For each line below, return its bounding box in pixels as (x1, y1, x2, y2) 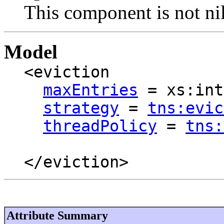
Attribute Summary (6, 208, 108, 222)
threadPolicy (43, 116, 157, 135)
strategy (43, 98, 119, 117)
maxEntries (43, 80, 138, 99)
